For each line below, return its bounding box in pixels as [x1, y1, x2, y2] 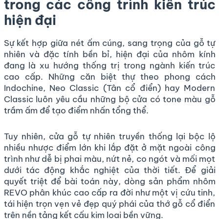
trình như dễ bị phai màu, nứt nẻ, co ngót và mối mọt [3, 153, 216, 164]
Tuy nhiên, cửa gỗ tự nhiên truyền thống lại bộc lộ [3, 131, 216, 142]
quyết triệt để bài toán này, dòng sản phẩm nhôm [3, 175, 216, 187]
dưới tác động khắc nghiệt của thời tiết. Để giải [3, 164, 216, 175]
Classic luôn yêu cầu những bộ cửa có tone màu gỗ [3, 93, 216, 105]
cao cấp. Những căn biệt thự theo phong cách [3, 71, 216, 82]
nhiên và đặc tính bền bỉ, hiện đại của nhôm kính [3, 48, 216, 60]
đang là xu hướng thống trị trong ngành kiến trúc [3, 60, 216, 71]
